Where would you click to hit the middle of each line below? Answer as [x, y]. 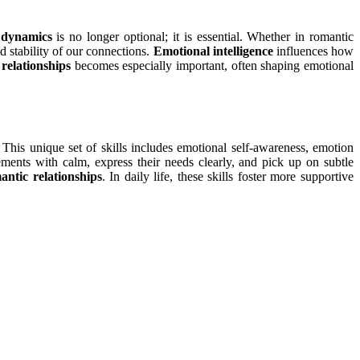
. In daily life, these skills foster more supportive [228, 177]
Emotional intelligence [213, 51]
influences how [313, 51]
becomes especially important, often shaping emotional [212, 65]
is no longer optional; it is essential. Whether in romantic [203, 36]
